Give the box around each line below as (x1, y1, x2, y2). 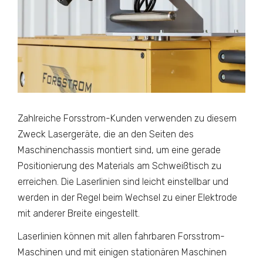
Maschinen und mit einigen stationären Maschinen (18, 247, 227, 258)
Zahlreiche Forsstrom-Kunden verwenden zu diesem (18, 113, 237, 124)
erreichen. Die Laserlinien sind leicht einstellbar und (18, 176, 228, 187)
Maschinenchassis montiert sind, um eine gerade (18, 144, 221, 156)
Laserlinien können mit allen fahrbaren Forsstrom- (18, 231, 225, 242)
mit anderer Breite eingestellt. (18, 208, 140, 219)
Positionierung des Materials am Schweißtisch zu (18, 160, 221, 171)
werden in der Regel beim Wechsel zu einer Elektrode (18, 192, 237, 203)
